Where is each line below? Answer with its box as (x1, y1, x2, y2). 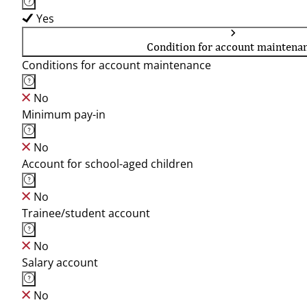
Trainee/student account (22, 206, 150, 221)
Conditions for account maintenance (22, 58, 211, 73)
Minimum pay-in (22, 107, 106, 122)
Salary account (22, 255, 98, 270)
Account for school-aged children (22, 156, 193, 171)
